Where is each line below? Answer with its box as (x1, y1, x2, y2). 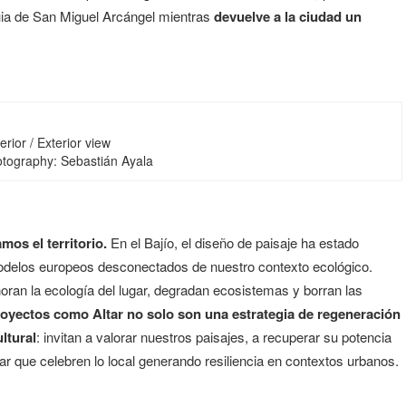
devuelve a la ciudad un (214, 6, 362, 26)
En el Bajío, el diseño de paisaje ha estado (107, 233, 359, 252)
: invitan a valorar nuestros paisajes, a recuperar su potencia (36, 327, 391, 346)
